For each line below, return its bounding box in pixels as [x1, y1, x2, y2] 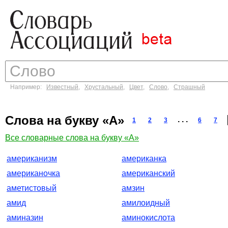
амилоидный [122, 198, 170, 207]
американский [122, 169, 175, 178]
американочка [7, 169, 60, 178]
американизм [7, 154, 57, 163]
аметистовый [7, 184, 56, 192]
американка [122, 154, 166, 163]
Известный [46, 83, 78, 91]
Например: [10, 83, 46, 91]
